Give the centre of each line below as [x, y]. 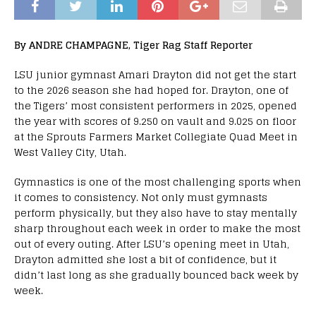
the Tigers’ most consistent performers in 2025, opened [156, 105]
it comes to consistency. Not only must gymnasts [141, 197]
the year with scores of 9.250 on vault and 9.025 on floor [155, 121]
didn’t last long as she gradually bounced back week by [156, 274]
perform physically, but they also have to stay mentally [156, 212]
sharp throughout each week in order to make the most [157, 228]
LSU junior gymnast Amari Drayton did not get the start [155, 74]
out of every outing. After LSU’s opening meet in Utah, [152, 243]
